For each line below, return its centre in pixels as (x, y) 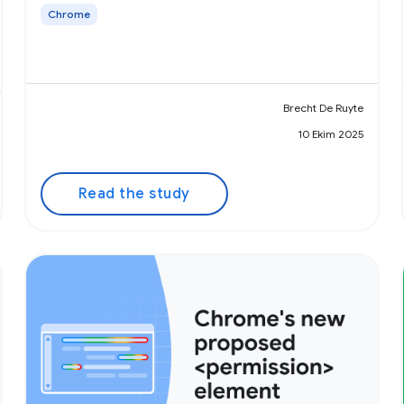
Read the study (134, 194)
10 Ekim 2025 (331, 134)
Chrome (69, 14)
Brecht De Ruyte (324, 108)
